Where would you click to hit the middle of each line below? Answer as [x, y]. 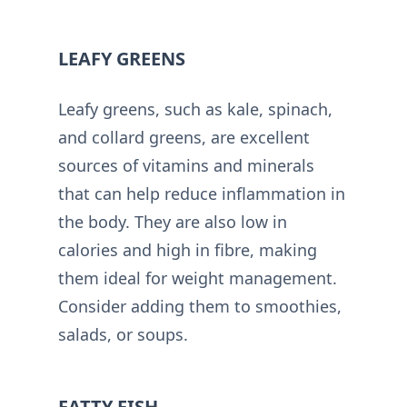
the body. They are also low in [173, 222]
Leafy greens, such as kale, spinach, [195, 109]
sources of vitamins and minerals [186, 165]
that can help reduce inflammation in [202, 194]
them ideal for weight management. [198, 278]
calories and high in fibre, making [188, 250]
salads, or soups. [123, 334]
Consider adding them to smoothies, [200, 306]
